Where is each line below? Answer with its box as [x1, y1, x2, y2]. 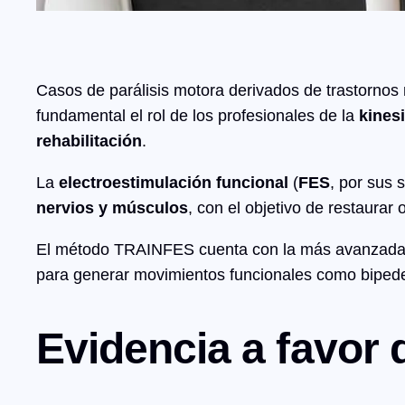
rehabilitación [36, 131, 142, 150]
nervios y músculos [36, 198, 188, 217]
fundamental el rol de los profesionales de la [36, 106, 354, 125]
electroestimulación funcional [59, 173, 288, 192]
